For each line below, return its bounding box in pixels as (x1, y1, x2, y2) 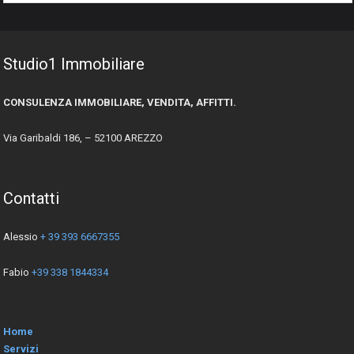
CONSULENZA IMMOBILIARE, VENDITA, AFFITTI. (3, 96, 236, 108)
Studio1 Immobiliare (3, 54, 145, 73)
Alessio (3, 230, 40, 243)
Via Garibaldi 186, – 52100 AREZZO (3, 131, 163, 144)
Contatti (3, 188, 59, 208)
